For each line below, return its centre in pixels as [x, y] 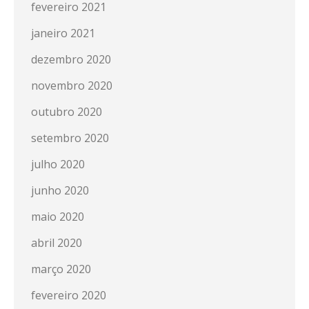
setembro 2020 [70, 138]
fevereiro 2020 [69, 295]
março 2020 [61, 269]
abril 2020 [57, 243]
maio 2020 [58, 217]
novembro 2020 [72, 86]
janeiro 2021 [63, 33]
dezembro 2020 [71, 59]
